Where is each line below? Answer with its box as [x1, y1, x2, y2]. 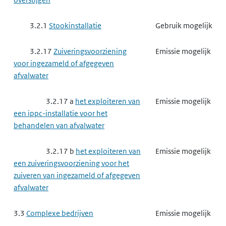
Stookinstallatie [49, 21, 101, 30]
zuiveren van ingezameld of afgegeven [14, 171, 140, 180]
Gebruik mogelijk [155, 21, 212, 30]
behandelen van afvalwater [14, 121, 104, 130]
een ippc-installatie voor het [14, 108, 107, 118]
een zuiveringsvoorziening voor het [14, 158, 129, 168]
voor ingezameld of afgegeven [14, 59, 114, 68]
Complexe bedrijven [26, 208, 93, 218]
